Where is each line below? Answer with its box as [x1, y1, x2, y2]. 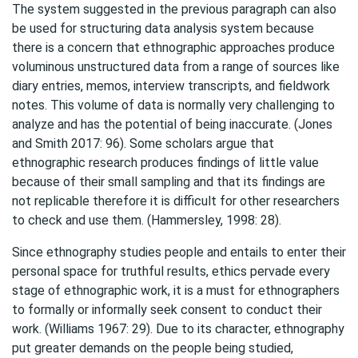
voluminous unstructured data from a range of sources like [12, 59, 340, 74]
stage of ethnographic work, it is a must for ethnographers [12, 283, 340, 298]
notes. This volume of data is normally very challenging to [12, 97, 335, 113]
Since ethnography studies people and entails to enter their [12, 245, 346, 260]
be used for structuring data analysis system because [12, 21, 314, 36]
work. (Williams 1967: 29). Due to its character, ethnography [12, 321, 344, 336]
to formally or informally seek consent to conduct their [12, 302, 322, 317]
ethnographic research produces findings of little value [12, 155, 319, 170]
